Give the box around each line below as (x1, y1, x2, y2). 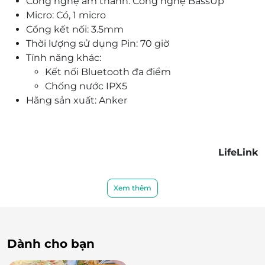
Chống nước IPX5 (45, 80, 127, 92)
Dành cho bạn (7, 237, 95, 251)
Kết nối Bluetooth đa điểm (45, 66, 171, 78)
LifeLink (218, 147, 258, 159)
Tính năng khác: (26, 52, 101, 64)
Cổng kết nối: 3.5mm (26, 24, 124, 35)
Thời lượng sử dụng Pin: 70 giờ (26, 38, 169, 50)
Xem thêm (114, 183, 151, 193)
